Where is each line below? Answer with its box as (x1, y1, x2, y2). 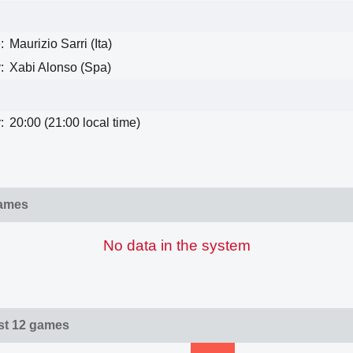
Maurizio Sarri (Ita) (9, 36, 112, 50)
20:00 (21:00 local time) (9, 115, 140, 129)
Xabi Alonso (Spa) (9, 60, 111, 74)
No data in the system (102, 237, 251, 255)
